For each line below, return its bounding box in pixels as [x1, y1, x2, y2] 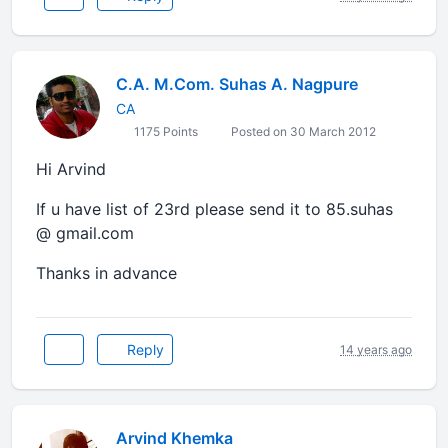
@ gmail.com [36, 223, 134, 243]
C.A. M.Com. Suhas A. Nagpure [116, 74, 358, 94]
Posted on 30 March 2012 [228, 124, 376, 139]
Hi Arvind [36, 159, 111, 179]
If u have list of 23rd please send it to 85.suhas [36, 199, 393, 219]
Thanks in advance [36, 263, 177, 283]
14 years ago [340, 341, 412, 357]
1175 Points [131, 124, 198, 139]
